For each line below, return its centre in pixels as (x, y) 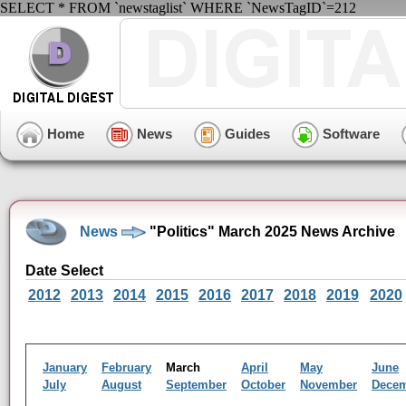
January (65, 367)
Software (349, 133)
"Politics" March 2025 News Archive (271, 231)
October (263, 385)
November (329, 385)
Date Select (64, 271)
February (126, 367)
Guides (246, 133)
